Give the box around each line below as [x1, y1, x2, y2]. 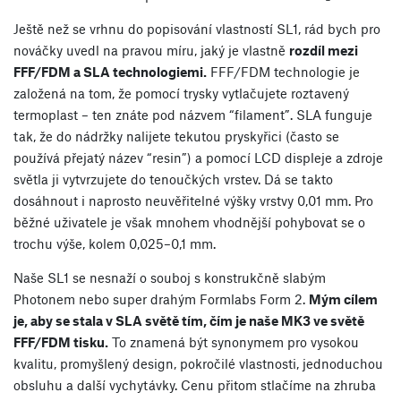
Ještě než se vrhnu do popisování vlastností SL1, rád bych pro [13, 20, 380, 37]
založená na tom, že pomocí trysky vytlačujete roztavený [13, 84, 349, 101]
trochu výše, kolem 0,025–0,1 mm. [13, 235, 216, 252]
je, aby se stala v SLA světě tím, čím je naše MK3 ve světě [13, 311, 364, 328]
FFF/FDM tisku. [13, 333, 108, 350]
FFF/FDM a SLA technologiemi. [13, 63, 207, 80]
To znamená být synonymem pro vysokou [108, 333, 359, 350]
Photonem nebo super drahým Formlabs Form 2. [13, 290, 309, 307]
